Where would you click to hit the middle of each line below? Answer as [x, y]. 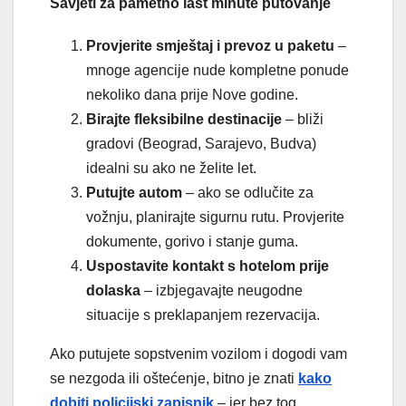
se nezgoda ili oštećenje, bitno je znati [174, 378]
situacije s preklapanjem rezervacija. [203, 314]
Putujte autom [134, 192]
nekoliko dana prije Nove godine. [192, 94]
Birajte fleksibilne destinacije [184, 119]
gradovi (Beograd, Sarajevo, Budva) [201, 143]
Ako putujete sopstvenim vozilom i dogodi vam [198, 353]
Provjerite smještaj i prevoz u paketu [210, 45]
